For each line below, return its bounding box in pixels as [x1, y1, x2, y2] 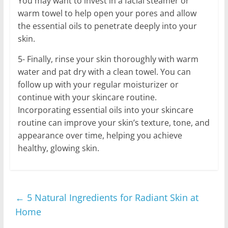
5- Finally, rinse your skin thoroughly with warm [17, 53, 198, 65]
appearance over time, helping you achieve [17, 130, 182, 141]
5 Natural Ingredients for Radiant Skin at [24, 191, 198, 204]
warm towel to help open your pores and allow [17, 8, 196, 19]
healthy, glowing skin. [17, 142, 99, 154]
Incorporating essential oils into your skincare [17, 104, 193, 116]
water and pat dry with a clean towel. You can [17, 66, 191, 78]
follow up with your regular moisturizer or [17, 79, 179, 91]
